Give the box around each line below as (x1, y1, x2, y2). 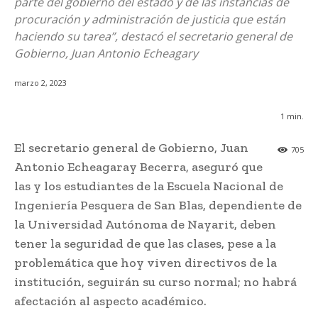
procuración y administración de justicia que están (14, 11, 285, 27)
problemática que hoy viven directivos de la (14, 255, 277, 271)
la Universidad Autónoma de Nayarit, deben (14, 216, 276, 233)
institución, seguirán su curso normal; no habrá (14, 274, 297, 290)
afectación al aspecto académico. (14, 293, 207, 309)
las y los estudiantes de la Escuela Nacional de (14, 178, 283, 194)
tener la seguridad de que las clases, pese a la (14, 236, 276, 252)
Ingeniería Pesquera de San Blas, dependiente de (14, 197, 302, 214)
